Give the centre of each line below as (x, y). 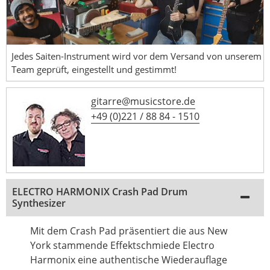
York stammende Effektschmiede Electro (122, 245)
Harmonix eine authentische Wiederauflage (129, 259)
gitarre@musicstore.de (143, 101)
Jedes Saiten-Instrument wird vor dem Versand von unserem (137, 56)
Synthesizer (39, 203)
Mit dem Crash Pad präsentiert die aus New (129, 231)
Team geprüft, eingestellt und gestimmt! (94, 69)
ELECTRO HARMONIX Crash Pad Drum (100, 191)
